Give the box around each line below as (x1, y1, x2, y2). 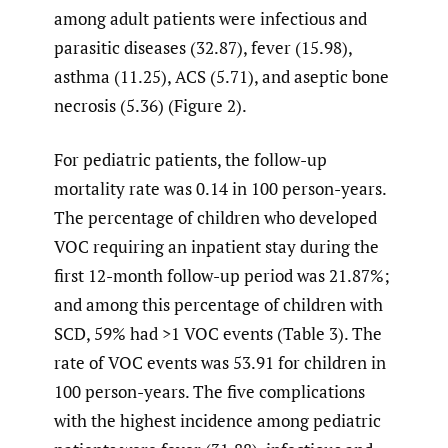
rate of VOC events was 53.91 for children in (54, 351, 386, 375)
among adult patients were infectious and (54, 6, 367, 30)
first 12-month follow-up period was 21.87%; (54, 264, 390, 288)
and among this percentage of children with (54, 293, 383, 317)
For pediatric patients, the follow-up (54, 148, 327, 172)
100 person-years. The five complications (54, 380, 365, 404)
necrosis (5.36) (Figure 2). (54, 93, 247, 117)
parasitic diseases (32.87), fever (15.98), (54, 35, 352, 59)
